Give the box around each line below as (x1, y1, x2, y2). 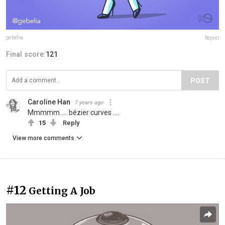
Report (204, 35, 219, 41)
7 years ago (75, 99, 103, 106)
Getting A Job (29, 184, 95, 197)
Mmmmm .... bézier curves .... (28, 108, 119, 117)
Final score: (6, 50, 46, 58)
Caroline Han (28, 97, 70, 106)
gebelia (6, 34, 23, 40)
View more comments (13, 134, 74, 142)
